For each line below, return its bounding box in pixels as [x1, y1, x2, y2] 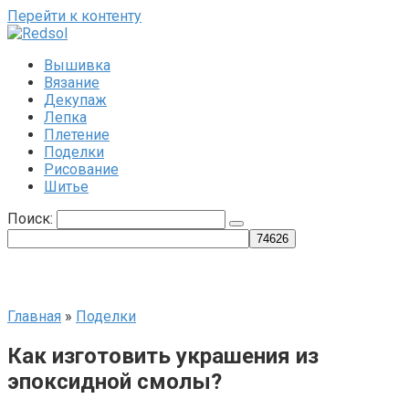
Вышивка [44, 57, 110, 74]
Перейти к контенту [7, 7, 142, 25]
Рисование [44, 161, 119, 178]
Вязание [44, 74, 100, 91]
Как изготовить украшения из [7, 342, 319, 369]
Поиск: [7, 210, 57, 227]
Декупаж [44, 91, 107, 109]
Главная [7, 308, 61, 325]
